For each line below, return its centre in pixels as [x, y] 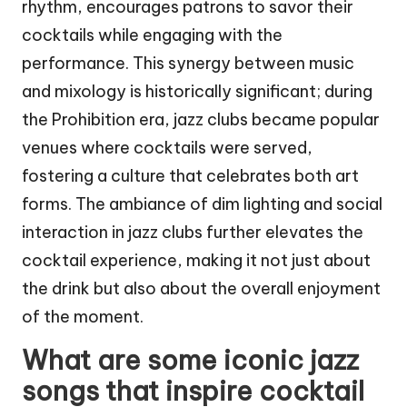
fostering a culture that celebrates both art [190, 175]
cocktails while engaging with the [152, 35]
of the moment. [83, 316]
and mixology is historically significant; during [197, 91]
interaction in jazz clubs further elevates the [193, 232]
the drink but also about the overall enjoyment [201, 288]
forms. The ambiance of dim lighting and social [202, 203]
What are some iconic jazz [190, 360]
